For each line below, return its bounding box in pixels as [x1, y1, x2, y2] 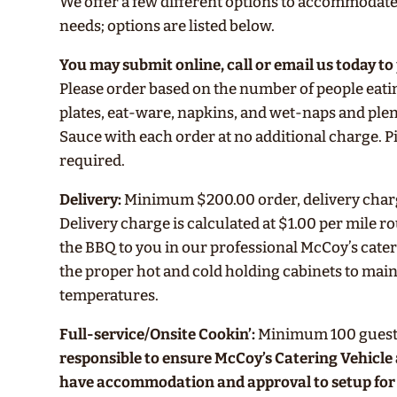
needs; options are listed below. [59, 17, 276, 35]
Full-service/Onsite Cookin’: [59, 325, 256, 344]
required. [59, 152, 126, 170]
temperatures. [59, 286, 160, 305]
